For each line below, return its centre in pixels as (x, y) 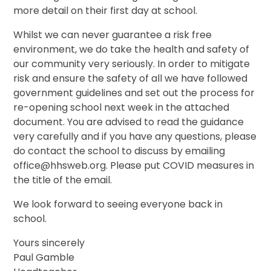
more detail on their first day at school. (106, 11)
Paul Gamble (44, 258)
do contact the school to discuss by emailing (119, 151)
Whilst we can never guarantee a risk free (113, 35)
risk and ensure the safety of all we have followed (131, 79)
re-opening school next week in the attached (122, 108)
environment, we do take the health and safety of (132, 50)
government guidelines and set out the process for (134, 93)
